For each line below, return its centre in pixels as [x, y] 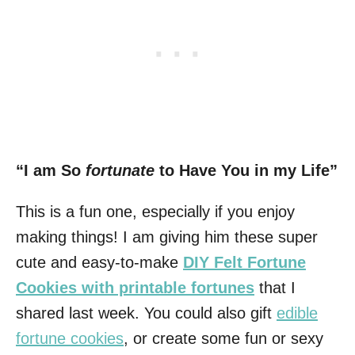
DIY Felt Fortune [244, 262]
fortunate [120, 170]
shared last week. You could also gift [146, 313]
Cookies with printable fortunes [135, 287]
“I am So [51, 170]
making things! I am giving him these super [167, 237]
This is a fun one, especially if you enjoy [155, 211]
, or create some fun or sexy [223, 338]
